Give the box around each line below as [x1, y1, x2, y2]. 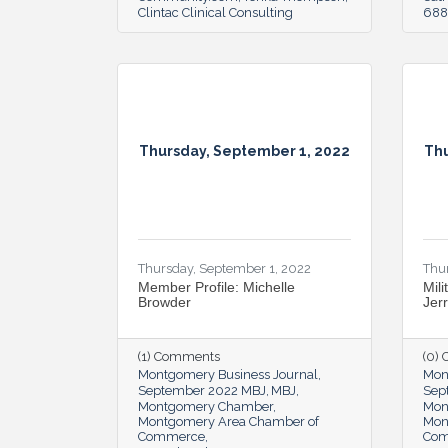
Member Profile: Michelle [138, 278, 295, 295]
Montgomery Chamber [138, 398, 273, 414]
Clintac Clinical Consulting [138, 4, 293, 20]
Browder [138, 293, 191, 310]
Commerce [138, 428, 205, 444]
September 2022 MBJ [138, 382, 266, 398]
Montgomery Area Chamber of [138, 413, 319, 429]
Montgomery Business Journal [138, 366, 318, 382]
